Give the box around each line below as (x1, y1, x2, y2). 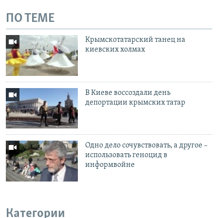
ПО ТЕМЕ (6, 12, 54, 25)
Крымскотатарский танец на (85, 36, 186, 44)
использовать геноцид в (85, 151, 168, 160)
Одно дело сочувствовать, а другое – (85, 142, 208, 150)
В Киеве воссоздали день (85, 89, 171, 97)
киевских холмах (85, 46, 145, 54)
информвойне (85, 161, 135, 169)
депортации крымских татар (85, 98, 186, 107)
